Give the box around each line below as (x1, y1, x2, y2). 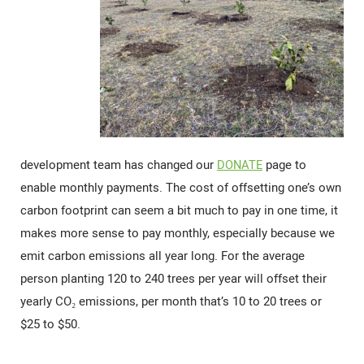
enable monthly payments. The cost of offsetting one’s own (20, 180, 341, 195)
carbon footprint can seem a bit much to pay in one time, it (20, 202, 338, 218)
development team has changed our (20, 157, 217, 172)
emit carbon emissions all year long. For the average (20, 248, 305, 263)
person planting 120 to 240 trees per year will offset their (20, 271, 327, 286)
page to (262, 157, 306, 172)
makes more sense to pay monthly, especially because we (20, 225, 335, 240)
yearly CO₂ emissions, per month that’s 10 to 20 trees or (20, 293, 322, 309)
